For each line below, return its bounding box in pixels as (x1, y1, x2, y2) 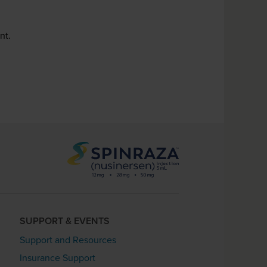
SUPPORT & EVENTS (19, 214, 110, 228)
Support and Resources (19, 233, 116, 247)
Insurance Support (19, 251, 95, 265)
